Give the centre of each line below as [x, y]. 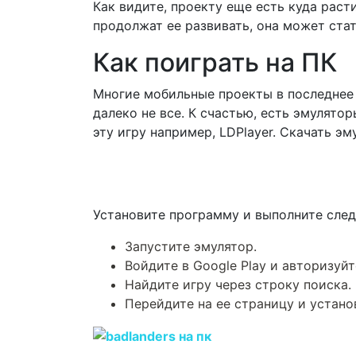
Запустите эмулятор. [191, 246]
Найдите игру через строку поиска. [238, 284]
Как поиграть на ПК [215, 62]
